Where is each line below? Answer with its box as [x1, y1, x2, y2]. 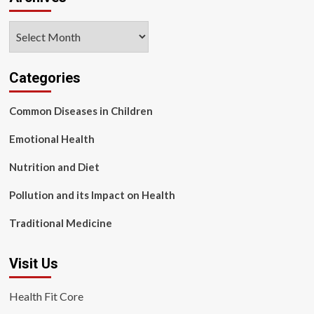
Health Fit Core [8, 289, 83, 303]
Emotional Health [8, 132, 95, 145]
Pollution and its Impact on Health [8, 189, 175, 201]
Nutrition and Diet [8, 161, 100, 173]
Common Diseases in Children [8, 104, 153, 117]
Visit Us [8, 255, 58, 272]
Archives [8, 22, 54, 36]
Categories [8, 69, 81, 86]
